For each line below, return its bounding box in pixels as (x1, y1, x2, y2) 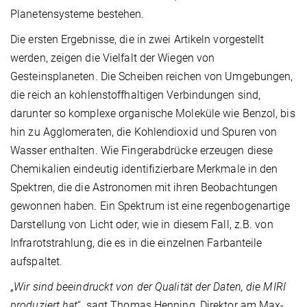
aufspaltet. (10, 254, 63, 268)
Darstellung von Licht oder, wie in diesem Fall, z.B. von (10, 217, 273, 231)
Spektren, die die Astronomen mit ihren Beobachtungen (10, 180, 278, 194)
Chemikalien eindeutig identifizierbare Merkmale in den (10, 162, 278, 175)
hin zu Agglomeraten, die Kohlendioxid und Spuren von (10, 125, 278, 138)
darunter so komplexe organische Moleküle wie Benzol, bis (10, 106, 295, 120)
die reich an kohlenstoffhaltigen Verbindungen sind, (10, 88, 261, 101)
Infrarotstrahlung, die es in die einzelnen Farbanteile (10, 236, 262, 249)
